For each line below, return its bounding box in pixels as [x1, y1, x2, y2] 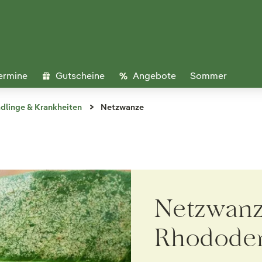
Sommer [190, 70, 227, 82]
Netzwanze [101, 102, 144, 112]
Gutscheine [56, 70, 105, 82]
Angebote [133, 70, 176, 82]
